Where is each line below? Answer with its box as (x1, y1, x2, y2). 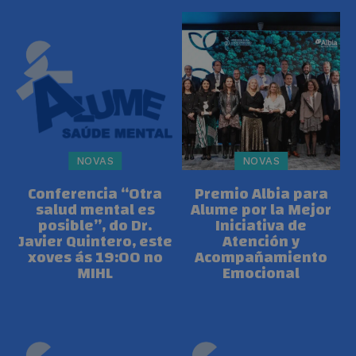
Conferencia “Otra (28, 179, 162, 208)
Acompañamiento (195, 242, 327, 272)
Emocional (222, 258, 300, 288)
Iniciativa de (215, 211, 307, 240)
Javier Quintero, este (17, 226, 172, 256)
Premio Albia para (194, 179, 328, 208)
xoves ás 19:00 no (27, 242, 163, 272)
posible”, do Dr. (38, 211, 152, 240)
